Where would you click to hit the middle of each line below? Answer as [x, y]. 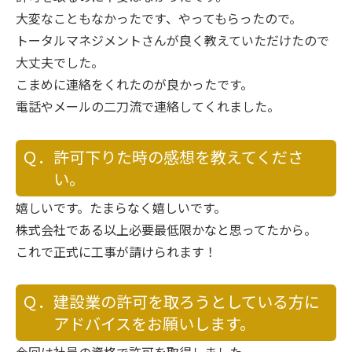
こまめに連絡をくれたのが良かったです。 [134, 84]
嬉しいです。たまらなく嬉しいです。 [121, 207]
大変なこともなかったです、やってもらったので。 [159, 18]
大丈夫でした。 [60, 62]
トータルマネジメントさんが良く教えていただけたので [172, 40]
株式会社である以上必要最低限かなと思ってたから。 [166, 229]
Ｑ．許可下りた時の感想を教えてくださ [163, 156]
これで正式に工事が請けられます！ [116, 251]
